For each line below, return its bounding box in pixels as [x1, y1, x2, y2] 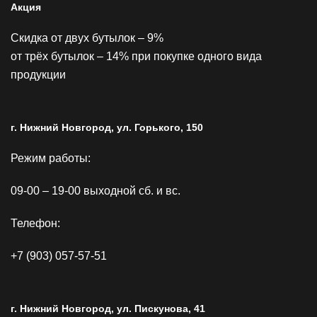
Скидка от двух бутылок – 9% [11, 32, 163, 45]
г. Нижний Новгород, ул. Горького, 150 [11, 122, 203, 134]
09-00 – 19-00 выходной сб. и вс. [11, 185, 180, 197]
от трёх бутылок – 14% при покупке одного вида [11, 50, 262, 63]
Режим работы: [11, 152, 91, 165]
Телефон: [11, 217, 60, 230]
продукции [11, 69, 66, 81]
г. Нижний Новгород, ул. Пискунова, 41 [11, 303, 205, 315]
